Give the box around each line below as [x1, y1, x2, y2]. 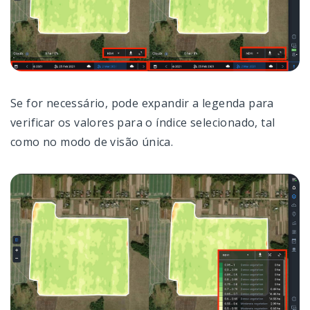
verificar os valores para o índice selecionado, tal [10, 115, 275, 131]
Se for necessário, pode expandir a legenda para [10, 95, 274, 111]
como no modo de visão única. [10, 134, 174, 150]
